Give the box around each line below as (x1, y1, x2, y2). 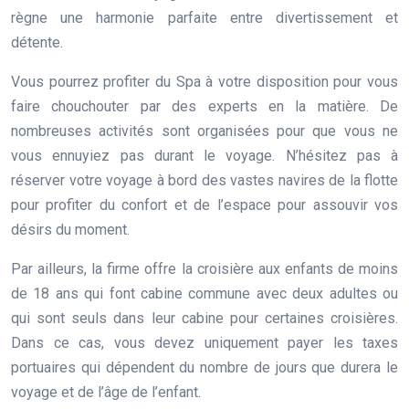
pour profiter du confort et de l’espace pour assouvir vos (11, 195, 398, 214)
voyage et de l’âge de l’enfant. (11, 383, 201, 401)
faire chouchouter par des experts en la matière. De (11, 97, 398, 115)
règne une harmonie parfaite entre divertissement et (11, 8, 398, 26)
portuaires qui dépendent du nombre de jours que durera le (11, 358, 398, 376)
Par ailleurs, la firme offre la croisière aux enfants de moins (11, 259, 398, 278)
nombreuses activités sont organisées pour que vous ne (11, 121, 398, 140)
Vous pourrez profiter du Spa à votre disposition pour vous (11, 72, 398, 90)
